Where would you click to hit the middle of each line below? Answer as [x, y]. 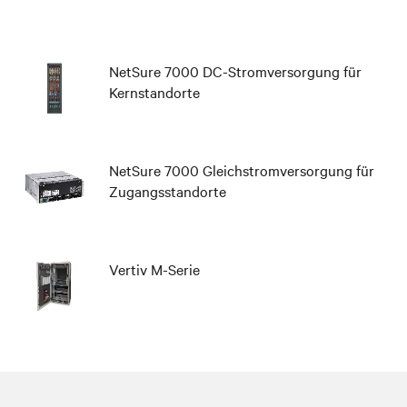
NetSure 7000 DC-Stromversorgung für [235, 71]
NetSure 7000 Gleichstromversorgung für [242, 170]
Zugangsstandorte [168, 191]
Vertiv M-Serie [154, 269]
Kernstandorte [154, 92]
